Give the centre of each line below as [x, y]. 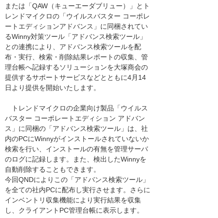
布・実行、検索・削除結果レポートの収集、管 [76, 57]
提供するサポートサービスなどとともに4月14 [75, 77]
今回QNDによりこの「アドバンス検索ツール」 [77, 180]
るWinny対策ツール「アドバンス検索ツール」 [76, 36]
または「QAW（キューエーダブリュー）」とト [77, 6]
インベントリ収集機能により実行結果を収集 [73, 200]
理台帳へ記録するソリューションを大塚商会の [76, 67]
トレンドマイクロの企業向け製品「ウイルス [76, 108]
